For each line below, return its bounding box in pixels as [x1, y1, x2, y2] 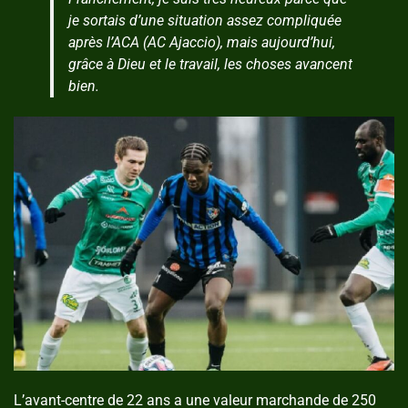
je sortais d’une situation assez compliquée [68, 12, 342, 30]
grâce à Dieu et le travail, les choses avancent [68, 56, 352, 74]
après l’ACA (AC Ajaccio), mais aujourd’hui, [68, 34, 335, 52]
